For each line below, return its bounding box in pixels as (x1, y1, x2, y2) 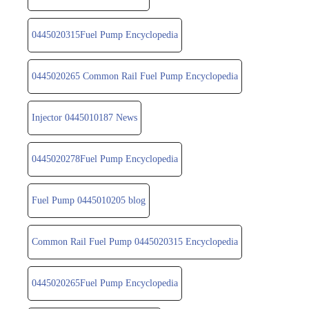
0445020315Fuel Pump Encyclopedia (32, 29, 178, 40)
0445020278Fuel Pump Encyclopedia (32, 153, 178, 164)
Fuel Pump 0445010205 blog (32, 195, 146, 206)
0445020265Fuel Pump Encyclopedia (32, 277, 178, 288)
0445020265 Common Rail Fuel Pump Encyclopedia (32, 70, 238, 81)
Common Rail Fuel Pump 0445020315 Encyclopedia (32, 236, 238, 247)
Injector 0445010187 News (32, 112, 137, 123)
